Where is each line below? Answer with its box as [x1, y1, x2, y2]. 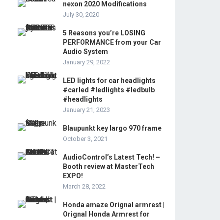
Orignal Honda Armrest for [63, 210, 150, 218]
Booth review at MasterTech [63, 163, 154, 170]
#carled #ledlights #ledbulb [63, 86, 155, 94]
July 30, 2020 [63, 11, 99, 18]
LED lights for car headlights [63, 77, 156, 84]
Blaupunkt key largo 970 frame [63, 124, 162, 132]
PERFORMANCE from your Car [63, 38, 161, 46]
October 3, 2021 [63, 135, 108, 142]
